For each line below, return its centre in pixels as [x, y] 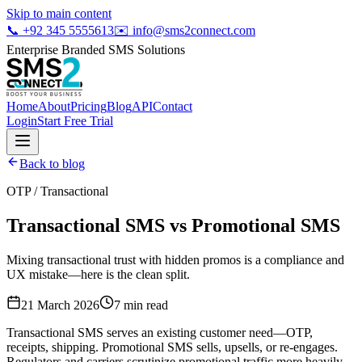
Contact [173, 106]
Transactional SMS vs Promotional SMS [173, 225]
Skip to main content [59, 13]
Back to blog [52, 164]
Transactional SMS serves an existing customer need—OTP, [160, 332]
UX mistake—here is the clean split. [98, 274]
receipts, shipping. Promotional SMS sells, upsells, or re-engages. [172, 347]
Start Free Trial [75, 121]
